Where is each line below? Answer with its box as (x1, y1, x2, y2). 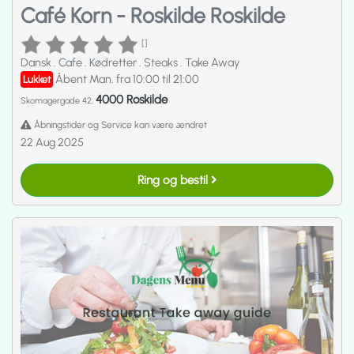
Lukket (23, 73, 51, 86)
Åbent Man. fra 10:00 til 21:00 (55, 72, 199, 87)
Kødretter (89, 55, 139, 70)
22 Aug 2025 (21, 135, 84, 150)
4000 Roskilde (96, 92, 168, 107)
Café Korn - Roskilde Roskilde (21, 3, 285, 29)
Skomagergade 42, (21, 96, 96, 107)
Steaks (144, 55, 180, 70)
